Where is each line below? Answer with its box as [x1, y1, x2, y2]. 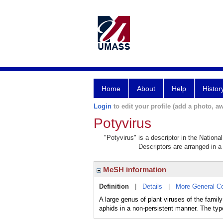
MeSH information [101, 165, 166, 174]
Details [142, 183, 162, 190]
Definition [99, 183, 129, 190]
